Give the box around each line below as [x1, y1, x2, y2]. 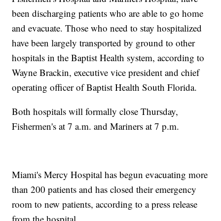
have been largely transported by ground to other [12, 36, 195, 49]
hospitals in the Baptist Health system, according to [12, 51, 205, 64]
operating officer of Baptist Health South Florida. [12, 80, 197, 93]
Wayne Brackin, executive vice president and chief [12, 66, 200, 78]
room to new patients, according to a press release [12, 197, 198, 210]
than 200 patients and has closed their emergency [12, 183, 197, 195]
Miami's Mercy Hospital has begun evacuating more [12, 168, 208, 181]
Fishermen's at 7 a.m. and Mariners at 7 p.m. [12, 119, 180, 132]
